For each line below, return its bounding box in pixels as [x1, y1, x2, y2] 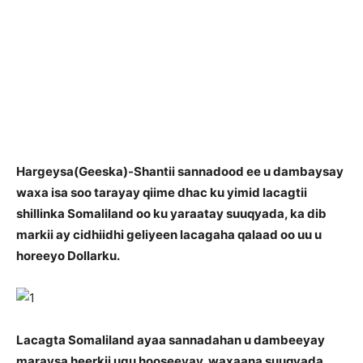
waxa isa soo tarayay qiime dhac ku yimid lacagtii [16, 185, 307, 200]
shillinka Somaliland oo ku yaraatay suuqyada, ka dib [16, 206, 327, 221]
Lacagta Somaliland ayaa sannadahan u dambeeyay [16, 332, 325, 348]
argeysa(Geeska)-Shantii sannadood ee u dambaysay [25, 164, 344, 179]
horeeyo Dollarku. [16, 248, 120, 263]
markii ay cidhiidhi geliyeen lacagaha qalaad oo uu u [16, 227, 322, 242]
